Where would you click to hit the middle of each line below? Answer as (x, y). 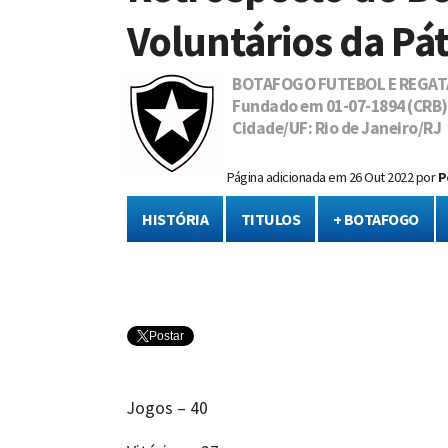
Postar (166, 336)
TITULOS (270, 219)
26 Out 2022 (380, 177)
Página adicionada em (288, 177)
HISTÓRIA (175, 219)
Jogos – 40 (167, 408)
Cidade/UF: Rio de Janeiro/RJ (334, 128)
